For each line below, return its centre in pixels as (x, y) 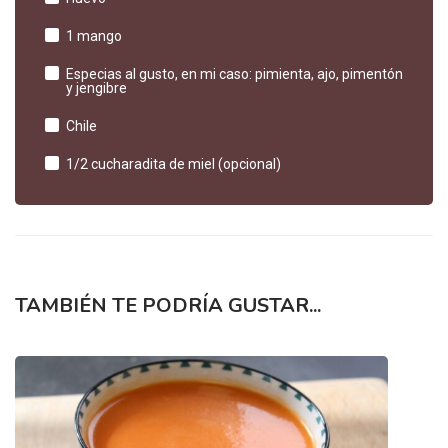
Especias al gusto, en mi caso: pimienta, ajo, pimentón (234, 74)
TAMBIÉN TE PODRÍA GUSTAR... (168, 306)
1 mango (94, 36)
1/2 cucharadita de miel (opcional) (173, 164)
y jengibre (96, 88)
